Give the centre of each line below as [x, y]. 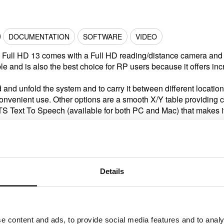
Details [112, 171]
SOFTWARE [102, 36]
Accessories [112, 197]
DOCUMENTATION [39, 36]
